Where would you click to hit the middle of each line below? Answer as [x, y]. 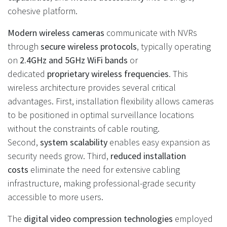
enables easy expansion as [159, 142]
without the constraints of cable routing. [84, 128]
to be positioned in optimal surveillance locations [101, 115]
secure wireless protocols [89, 46]
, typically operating [174, 46]
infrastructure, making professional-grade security [102, 183]
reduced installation [148, 156]
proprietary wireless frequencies [108, 74]
